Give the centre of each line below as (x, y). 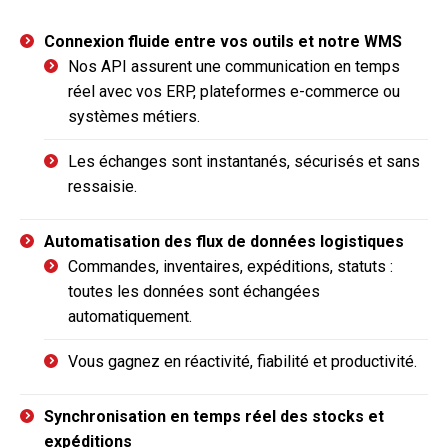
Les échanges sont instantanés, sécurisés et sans (244, 161)
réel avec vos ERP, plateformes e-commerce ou (234, 91)
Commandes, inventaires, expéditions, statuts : (230, 266)
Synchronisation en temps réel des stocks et (214, 416)
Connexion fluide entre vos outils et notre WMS (223, 41)
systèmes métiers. (134, 116)
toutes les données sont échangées (194, 291)
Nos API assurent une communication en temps (234, 66)
